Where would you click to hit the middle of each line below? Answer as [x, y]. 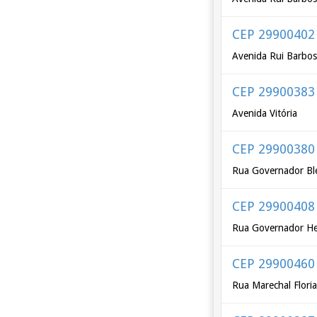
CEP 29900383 [274, 92]
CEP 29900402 [274, 34]
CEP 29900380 [274, 149]
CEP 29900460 [274, 264]
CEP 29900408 [274, 206]
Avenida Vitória [265, 113]
